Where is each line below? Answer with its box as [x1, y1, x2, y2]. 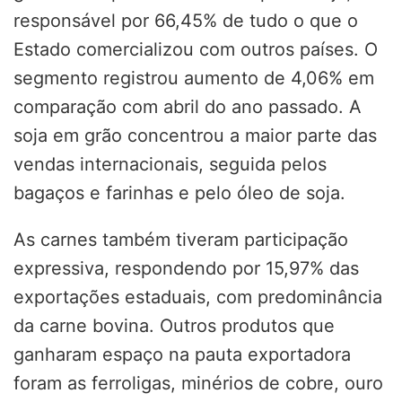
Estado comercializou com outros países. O [13, 38, 378, 60]
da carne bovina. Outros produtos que [13, 314, 335, 336]
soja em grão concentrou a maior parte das [13, 124, 377, 146]
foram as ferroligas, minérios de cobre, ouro [13, 371, 383, 394]
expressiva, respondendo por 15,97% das [13, 257, 359, 279]
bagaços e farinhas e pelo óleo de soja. [13, 181, 345, 204]
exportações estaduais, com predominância [13, 285, 382, 308]
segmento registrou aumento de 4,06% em [13, 66, 374, 89]
